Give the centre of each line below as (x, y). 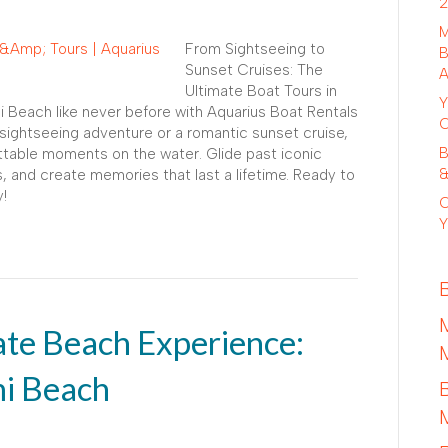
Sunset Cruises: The (254, 69)
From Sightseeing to (255, 48)
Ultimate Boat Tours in (261, 90)
